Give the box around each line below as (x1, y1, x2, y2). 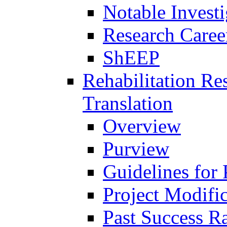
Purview (103, 137, 169, 160)
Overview (103, 115, 181, 137)
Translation (83, 92, 173, 114)
